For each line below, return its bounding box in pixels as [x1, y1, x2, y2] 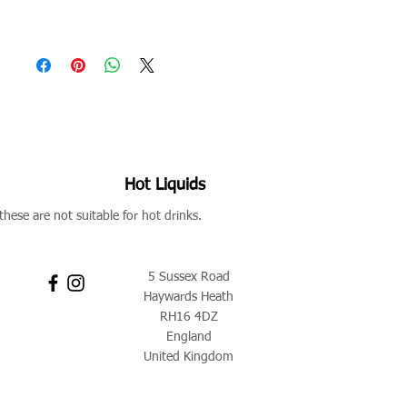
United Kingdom [144, 351, 233, 363]
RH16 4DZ [159, 311, 218, 323]
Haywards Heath [144, 291, 233, 303]
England [165, 331, 212, 343]
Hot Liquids [124, 177, 205, 194]
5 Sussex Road [147, 271, 230, 283]
